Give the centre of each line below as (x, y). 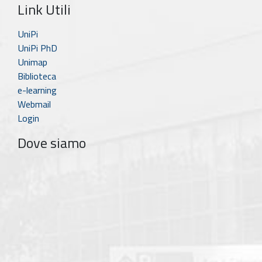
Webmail (34, 104)
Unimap (32, 62)
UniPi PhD (37, 48)
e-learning (37, 90)
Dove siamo (52, 142)
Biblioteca (37, 76)
